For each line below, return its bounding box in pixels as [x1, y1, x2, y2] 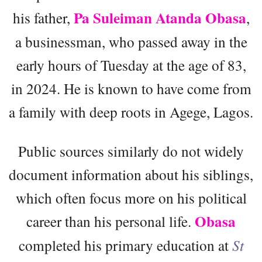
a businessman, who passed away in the [15, 31, 247, 51]
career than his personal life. [26, 211, 195, 231]
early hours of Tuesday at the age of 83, [16, 54, 246, 75]
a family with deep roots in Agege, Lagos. [9, 101, 253, 122]
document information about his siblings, [9, 164, 253, 184]
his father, [12, 7, 74, 27]
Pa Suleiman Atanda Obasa [73, 6, 246, 29]
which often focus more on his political [15, 187, 247, 208]
